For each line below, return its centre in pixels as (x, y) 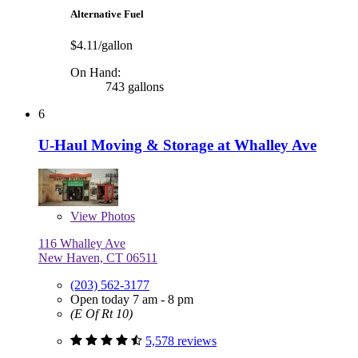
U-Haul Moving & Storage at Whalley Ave (177, 145)
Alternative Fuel (107, 14)
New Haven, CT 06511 (98, 258)
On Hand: (95, 73)
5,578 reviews (181, 341)
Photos (116, 217)
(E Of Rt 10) (101, 314)
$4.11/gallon (101, 46)
